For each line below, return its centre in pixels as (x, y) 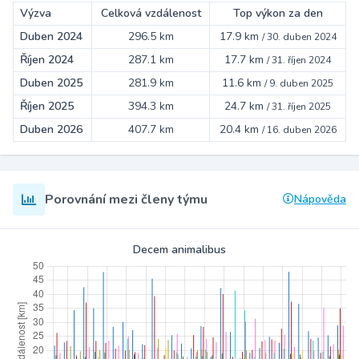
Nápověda (320, 200)
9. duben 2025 (301, 84)
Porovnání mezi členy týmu (126, 200)
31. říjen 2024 (301, 61)
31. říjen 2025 (301, 107)
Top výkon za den (278, 14)
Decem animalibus (179, 250)
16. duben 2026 (301, 130)
